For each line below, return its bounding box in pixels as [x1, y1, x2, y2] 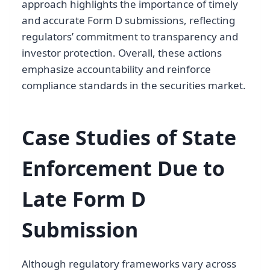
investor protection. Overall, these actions [22, 46, 222, 60]
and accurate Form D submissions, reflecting [22, 13, 235, 28]
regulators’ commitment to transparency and [22, 30, 238, 44]
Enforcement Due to [22, 154, 225, 183]
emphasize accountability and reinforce [22, 62, 211, 77]
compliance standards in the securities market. [22, 78, 246, 93]
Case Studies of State [22, 124, 236, 152]
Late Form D [22, 185, 146, 213]
